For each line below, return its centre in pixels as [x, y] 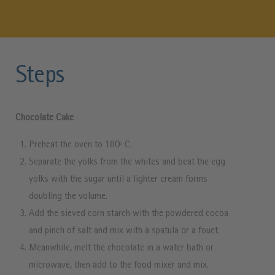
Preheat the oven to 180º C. [80, 145]
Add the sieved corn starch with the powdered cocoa [129, 214]
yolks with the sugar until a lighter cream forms [118, 180]
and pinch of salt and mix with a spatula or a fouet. [124, 231]
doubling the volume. [68, 197]
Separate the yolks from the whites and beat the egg [127, 162]
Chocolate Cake [45, 118]
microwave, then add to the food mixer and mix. [119, 265]
